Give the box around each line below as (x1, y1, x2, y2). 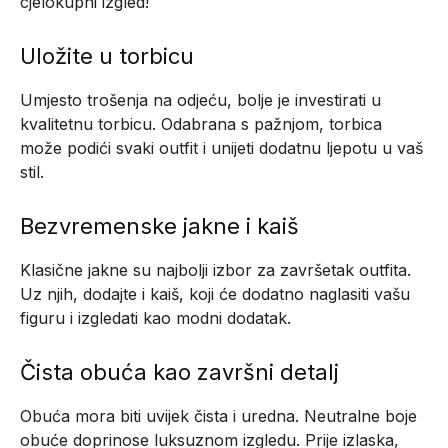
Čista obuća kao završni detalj (20, 359, 339, 386)
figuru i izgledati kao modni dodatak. (20, 308, 291, 329)
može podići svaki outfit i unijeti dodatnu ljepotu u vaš (20, 138, 423, 159)
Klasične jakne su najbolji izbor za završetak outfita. (20, 260, 411, 281)
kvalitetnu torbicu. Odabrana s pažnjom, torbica (20, 114, 382, 135)
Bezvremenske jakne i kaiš (20, 213, 299, 240)
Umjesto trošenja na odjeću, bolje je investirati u (20, 90, 381, 111)
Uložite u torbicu (20, 43, 194, 70)
